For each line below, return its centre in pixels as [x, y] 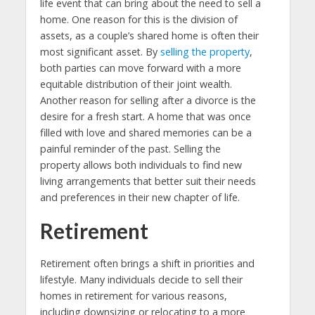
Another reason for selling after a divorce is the [148, 101]
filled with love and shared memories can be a [146, 133]
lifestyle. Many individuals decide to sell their [141, 280]
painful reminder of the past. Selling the [130, 149]
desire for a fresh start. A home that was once [145, 117]
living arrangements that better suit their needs [148, 181]
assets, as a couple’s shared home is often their [149, 36]
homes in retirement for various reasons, [133, 296]
